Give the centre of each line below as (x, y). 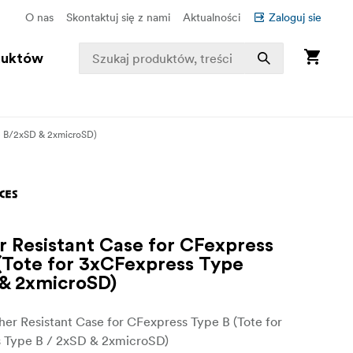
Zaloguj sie (295, 17)
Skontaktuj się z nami (118, 17)
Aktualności (212, 17)
